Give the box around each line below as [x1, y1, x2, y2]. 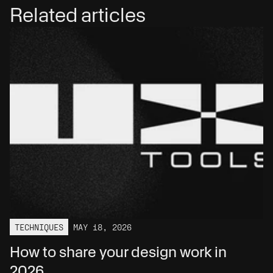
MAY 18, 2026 [73, 221, 132, 232]
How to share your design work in [10, 243, 227, 261]
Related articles [10, 3, 146, 27]
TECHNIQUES [15, 221, 63, 232]
